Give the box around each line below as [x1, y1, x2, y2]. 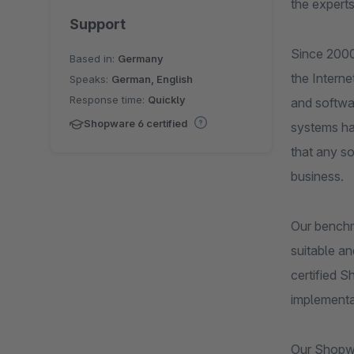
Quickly [148, 92, 186, 106]
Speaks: [70, 72, 111, 85]
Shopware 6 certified [84, 116, 190, 130]
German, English [111, 72, 193, 85]
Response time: [70, 92, 148, 106]
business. [291, 168, 344, 184]
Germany [118, 51, 164, 65]
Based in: [70, 51, 118, 65]
